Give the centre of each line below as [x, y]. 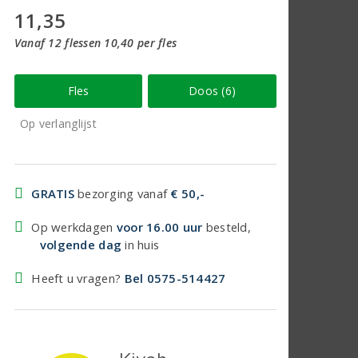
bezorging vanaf [122, 193]
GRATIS [53, 193]
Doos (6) [213, 90]
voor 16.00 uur [159, 227]
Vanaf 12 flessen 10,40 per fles [95, 42]
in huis [141, 244]
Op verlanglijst [58, 123]
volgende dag [81, 244]
